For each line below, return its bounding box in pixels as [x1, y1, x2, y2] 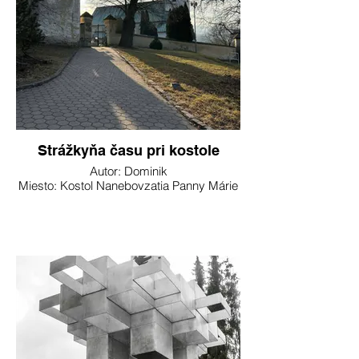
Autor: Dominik [89, 163, 167, 179]
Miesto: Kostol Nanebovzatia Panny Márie [18, 178, 238, 193]
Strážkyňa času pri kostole [37, 142, 220, 159]
